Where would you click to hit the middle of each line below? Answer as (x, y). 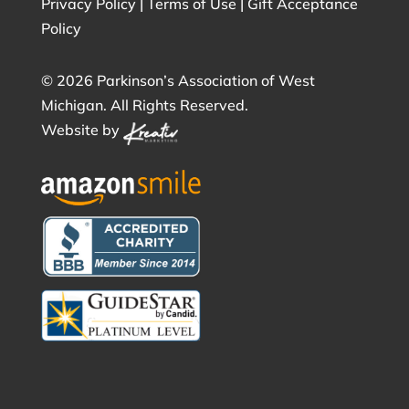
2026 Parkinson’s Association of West (185, 80)
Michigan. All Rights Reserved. (144, 105)
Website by (82, 130)
